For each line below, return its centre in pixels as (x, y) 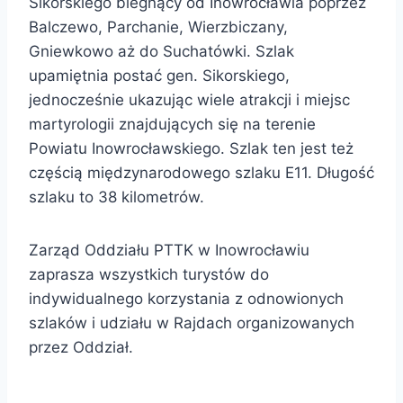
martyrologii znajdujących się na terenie (172, 125)
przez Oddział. (81, 348)
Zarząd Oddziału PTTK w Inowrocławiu (169, 251)
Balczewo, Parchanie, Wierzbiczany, (158, 27)
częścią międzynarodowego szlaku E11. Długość (201, 173)
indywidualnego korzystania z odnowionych (186, 299)
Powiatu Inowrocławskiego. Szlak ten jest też (191, 149)
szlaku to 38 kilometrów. (116, 197)
